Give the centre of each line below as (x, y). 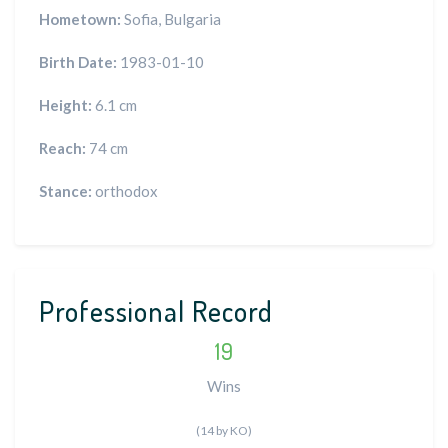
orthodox (125, 191)
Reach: (62, 148)
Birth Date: (78, 62)
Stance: (65, 191)
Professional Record (156, 311)
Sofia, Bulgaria (171, 19)
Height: (65, 105)
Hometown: (80, 19)
